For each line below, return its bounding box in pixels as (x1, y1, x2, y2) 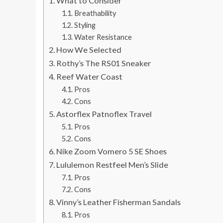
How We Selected (56, 45, 122, 55)
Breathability (74, 9, 116, 18)
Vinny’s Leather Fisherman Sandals (56, 197, 181, 207)
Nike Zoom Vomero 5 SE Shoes (56, 146, 167, 156)
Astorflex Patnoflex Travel (56, 109, 152, 119)
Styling (74, 21, 96, 30)
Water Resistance (74, 33, 132, 42)
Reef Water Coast (56, 72, 123, 82)
